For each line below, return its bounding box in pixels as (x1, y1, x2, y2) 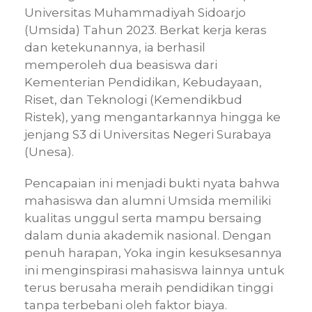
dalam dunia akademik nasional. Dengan (24, 228, 272, 242)
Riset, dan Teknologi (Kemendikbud (24, 92, 242, 107)
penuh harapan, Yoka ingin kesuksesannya (24, 245, 282, 260)
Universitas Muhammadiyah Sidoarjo (24, 5, 246, 19)
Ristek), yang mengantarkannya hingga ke (24, 109, 281, 124)
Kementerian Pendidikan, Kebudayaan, (24, 75, 262, 89)
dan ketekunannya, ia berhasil (24, 40, 205, 54)
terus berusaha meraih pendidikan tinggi (24, 280, 273, 295)
